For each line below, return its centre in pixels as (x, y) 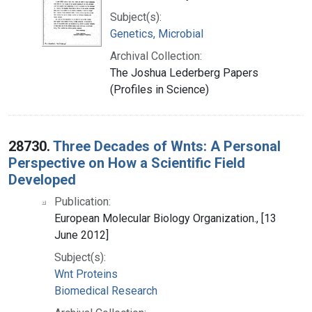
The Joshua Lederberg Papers (184, 72)
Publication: (83, 201)
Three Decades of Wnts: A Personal (167, 146)
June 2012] (81, 235)
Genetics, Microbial (157, 33)
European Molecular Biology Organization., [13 (165, 218)
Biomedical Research (106, 290)
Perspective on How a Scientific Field (127, 163)
